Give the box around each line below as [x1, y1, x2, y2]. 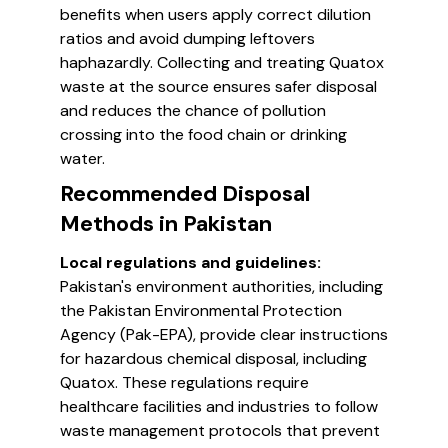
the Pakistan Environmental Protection [60, 300, 342, 321]
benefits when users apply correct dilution [60, 4, 371, 25]
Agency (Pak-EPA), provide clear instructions [60, 324, 388, 345]
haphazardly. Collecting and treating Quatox [60, 52, 384, 73]
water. [60, 148, 105, 169]
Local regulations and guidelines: [60, 252, 321, 273]
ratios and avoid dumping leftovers [60, 28, 315, 49]
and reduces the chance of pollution [60, 100, 326, 121]
